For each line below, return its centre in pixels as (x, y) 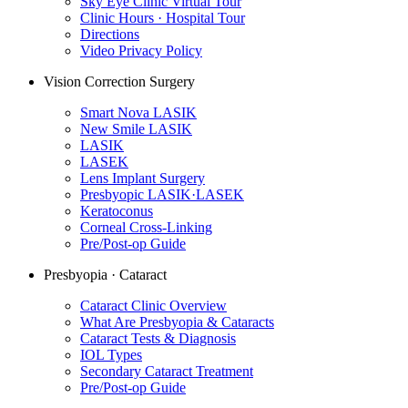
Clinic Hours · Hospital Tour (163, 18)
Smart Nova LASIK (138, 113)
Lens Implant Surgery (143, 178)
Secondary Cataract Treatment (167, 372)
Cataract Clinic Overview (153, 306)
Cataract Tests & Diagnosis (158, 339)
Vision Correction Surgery (119, 82)
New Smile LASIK (136, 129)
